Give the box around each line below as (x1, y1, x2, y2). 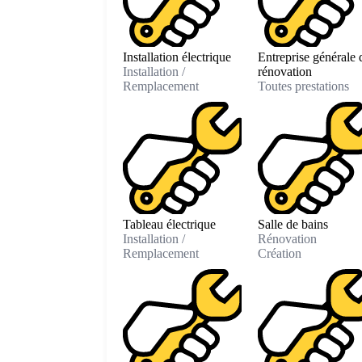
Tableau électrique (123, 217, 216, 231)
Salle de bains (257, 217, 328, 231)
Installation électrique (123, 50, 231, 65)
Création (257, 246, 301, 260)
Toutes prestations (257, 79, 349, 94)
